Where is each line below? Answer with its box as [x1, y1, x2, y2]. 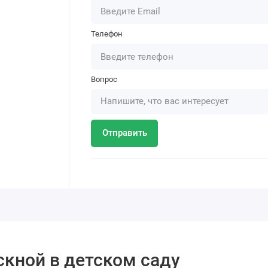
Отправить [102, 127, 147, 139]
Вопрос [91, 74, 118, 84]
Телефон [91, 29, 123, 39]
